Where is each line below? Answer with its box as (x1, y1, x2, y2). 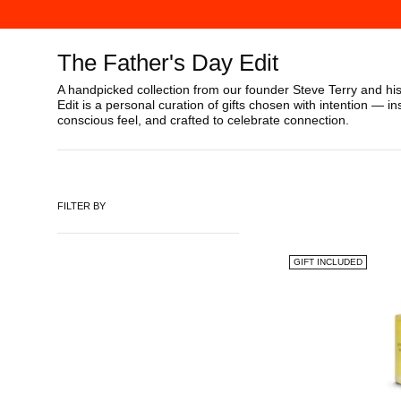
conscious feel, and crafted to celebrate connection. (57, 113, 349, 127)
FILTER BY (57, 200, 106, 211)
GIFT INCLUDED (293, 257, 363, 267)
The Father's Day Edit (57, 49, 278, 76)
